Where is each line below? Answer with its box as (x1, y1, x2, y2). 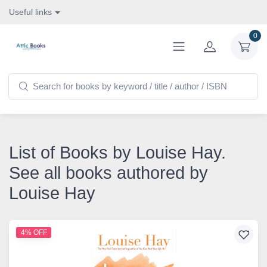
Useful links (9, 7, 52, 17)
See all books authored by (9, 163, 208, 182)
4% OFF (20, 228, 47, 237)
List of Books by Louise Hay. (9, 143, 226, 162)
